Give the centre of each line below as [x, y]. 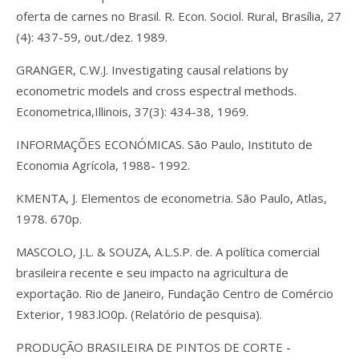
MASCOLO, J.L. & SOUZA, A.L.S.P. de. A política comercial [168, 252]
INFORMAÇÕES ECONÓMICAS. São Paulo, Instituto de [164, 144]
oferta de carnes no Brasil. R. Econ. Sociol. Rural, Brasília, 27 [179, 16]
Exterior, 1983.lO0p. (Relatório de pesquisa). [139, 314]
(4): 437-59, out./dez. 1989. [92, 37]
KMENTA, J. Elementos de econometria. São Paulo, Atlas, [171, 198]
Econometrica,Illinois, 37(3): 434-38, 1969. [132, 111]
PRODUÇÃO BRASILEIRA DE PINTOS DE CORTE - [153, 347]
